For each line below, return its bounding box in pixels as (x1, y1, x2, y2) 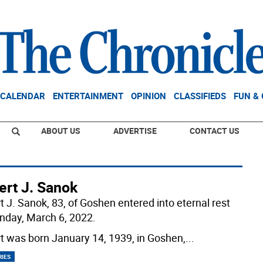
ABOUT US (41, 125, 80, 136)
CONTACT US (190, 125, 240, 136)
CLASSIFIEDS (174, 90, 226, 102)
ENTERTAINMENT (53, 90, 123, 102)
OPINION (131, 90, 166, 102)
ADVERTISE (113, 125, 157, 136)
